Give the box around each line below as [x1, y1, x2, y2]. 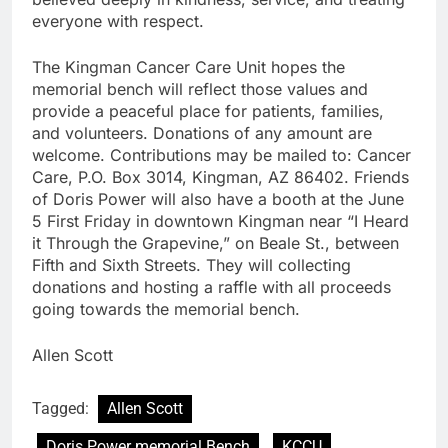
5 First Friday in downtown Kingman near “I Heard [32, 210, 409, 231]
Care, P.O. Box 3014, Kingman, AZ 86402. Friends [32, 166, 409, 187]
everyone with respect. [32, 10, 204, 31]
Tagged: [32, 398, 93, 418]
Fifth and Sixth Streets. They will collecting [32, 254, 351, 275]
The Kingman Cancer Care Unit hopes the [32, 56, 345, 77]
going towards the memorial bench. [32, 298, 305, 319]
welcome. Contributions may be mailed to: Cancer [32, 144, 411, 165]
